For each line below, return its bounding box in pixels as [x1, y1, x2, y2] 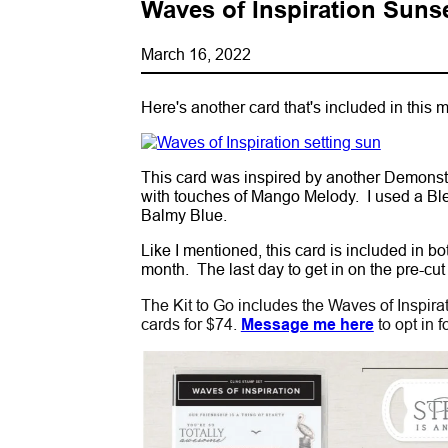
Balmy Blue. [140, 205, 235, 224]
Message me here [240, 314, 374, 334]
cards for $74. [140, 314, 241, 333]
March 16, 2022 [140, 44, 251, 63]
